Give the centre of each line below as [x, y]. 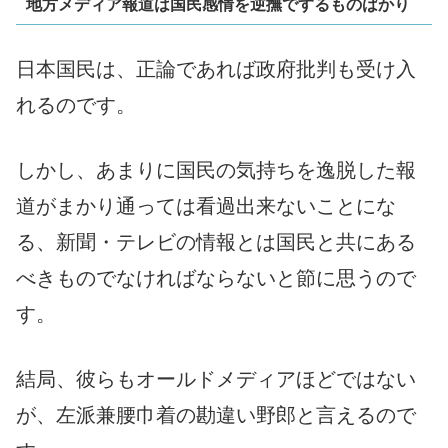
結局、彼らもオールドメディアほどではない [216, 378]
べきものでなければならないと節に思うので [216, 278]
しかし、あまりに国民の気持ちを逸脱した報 [216, 170]
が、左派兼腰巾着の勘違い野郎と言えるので [216, 414]
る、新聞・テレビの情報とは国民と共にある [216, 242]
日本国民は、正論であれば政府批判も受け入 [216, 69]
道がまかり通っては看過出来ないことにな [206, 206]
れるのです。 [76, 105]
